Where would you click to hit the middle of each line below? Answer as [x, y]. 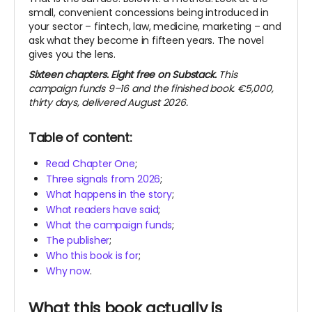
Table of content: [82, 138]
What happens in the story [109, 195]
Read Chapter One [91, 164]
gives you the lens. [72, 55]
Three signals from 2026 [103, 179]
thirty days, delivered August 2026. [108, 103]
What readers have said [102, 210]
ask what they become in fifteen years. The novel [146, 41]
